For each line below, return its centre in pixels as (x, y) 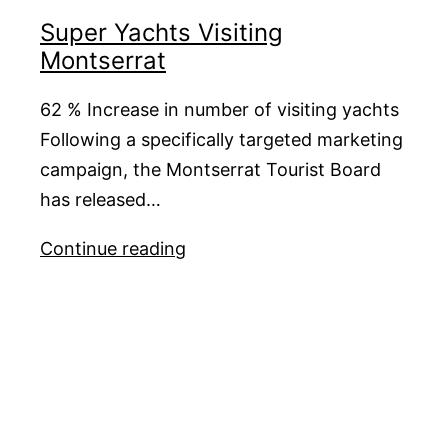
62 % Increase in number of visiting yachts (219, 109)
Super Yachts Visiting (161, 32)
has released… (100, 199)
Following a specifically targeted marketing (221, 139)
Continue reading (113, 248)
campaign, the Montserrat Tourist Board (210, 169)
